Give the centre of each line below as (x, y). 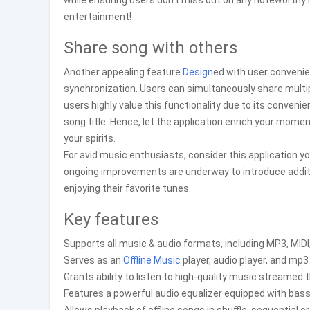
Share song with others (151, 48)
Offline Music (152, 260)
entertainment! (98, 17)
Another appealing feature (123, 72)
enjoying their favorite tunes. (127, 188)
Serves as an (93, 260)
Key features (111, 219)
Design (198, 72)
